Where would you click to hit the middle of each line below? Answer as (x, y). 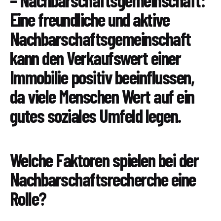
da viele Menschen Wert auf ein (102, 96)
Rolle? (28, 198)
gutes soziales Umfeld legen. (95, 116)
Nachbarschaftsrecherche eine (103, 179)
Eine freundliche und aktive (90, 19)
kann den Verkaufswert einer (95, 58)
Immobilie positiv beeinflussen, (102, 77)
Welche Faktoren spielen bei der (104, 160)
